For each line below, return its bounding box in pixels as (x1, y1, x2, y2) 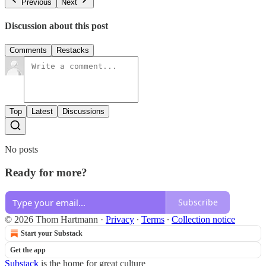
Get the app (10, 245, 46, 254)
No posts (5, 144, 38, 155)
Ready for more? (5, 166, 87, 179)
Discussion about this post (5, 21, 108, 31)
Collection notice (172, 214, 235, 224)
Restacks (56, 46, 89, 55)
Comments (9, 46, 47, 55)
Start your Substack (21, 229, 83, 237)
